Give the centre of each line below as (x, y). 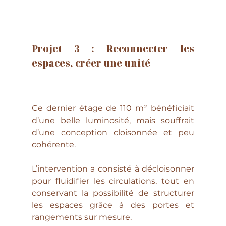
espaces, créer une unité (91, 63)
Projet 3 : (69, 48)
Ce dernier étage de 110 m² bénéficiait (113, 108)
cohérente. (53, 144)
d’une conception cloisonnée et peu (113, 132)
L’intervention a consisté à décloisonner (113, 168)
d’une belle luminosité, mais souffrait (113, 120)
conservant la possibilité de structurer (113, 193)
